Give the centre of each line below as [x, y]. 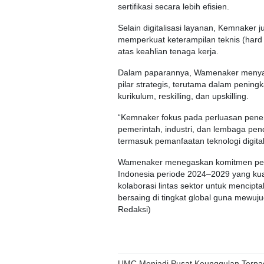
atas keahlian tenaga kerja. [168, 52]
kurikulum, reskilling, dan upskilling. [183, 97]
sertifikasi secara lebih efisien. [174, 7]
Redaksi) [134, 210]
